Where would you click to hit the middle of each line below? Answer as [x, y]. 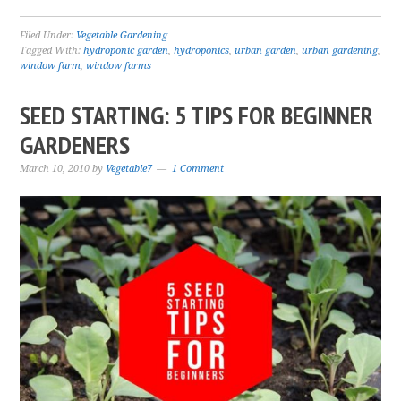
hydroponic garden [126, 51]
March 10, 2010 [55, 169]
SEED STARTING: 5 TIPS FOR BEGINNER [197, 115]
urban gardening [340, 51]
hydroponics [202, 51]
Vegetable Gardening [122, 35]
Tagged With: [52, 51]
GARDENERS [75, 145]
